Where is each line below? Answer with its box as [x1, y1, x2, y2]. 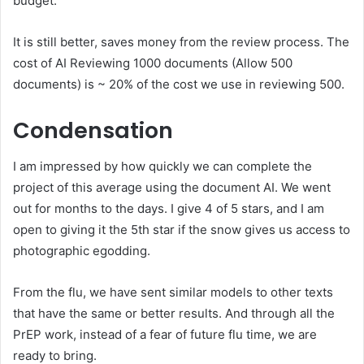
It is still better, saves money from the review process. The [13, 33, 349, 50]
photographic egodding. [13, 243, 150, 259]
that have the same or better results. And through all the [13, 305, 335, 322]
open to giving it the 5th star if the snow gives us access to [13, 222, 350, 238]
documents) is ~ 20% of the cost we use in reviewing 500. [13, 76, 344, 92]
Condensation [13, 115, 173, 145]
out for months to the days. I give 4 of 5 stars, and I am [13, 201, 324, 217]
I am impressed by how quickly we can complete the [13, 158, 312, 175]
